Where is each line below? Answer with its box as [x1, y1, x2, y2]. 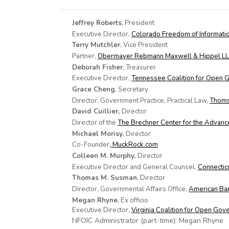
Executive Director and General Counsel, [72, 162, 198, 172]
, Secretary [115, 84, 148, 94]
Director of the [72, 118, 118, 127]
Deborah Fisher [72, 62, 123, 72]
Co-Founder [72, 140, 109, 150]
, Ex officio [118, 195, 148, 205]
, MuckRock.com [109, 140, 158, 150]
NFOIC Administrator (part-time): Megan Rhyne [72, 216, 223, 226]
